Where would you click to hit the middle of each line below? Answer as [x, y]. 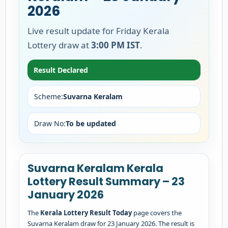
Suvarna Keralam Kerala [96, 168]
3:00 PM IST [116, 45]
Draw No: [50, 123]
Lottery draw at [60, 45]
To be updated [91, 123]
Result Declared [61, 70]
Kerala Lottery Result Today [86, 213]
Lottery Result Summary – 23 [106, 181]
